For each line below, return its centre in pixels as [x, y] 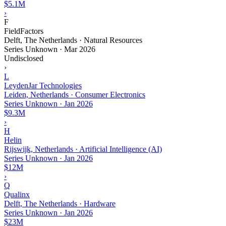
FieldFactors [24, 31]
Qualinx [17, 194]
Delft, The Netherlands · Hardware [60, 203]
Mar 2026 [80, 49]
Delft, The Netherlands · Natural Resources [73, 40]
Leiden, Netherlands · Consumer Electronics [75, 94]
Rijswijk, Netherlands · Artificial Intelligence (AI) [83, 149]
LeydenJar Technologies [43, 85]
